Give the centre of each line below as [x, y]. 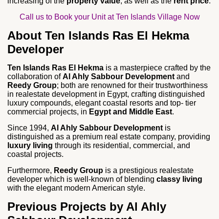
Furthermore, [31, 171]
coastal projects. [35, 154]
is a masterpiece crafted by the [157, 68]
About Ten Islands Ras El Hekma [98, 36]
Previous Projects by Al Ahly [87, 207]
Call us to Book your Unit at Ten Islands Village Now [109, 17]
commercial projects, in [48, 112]
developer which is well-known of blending [81, 179]
